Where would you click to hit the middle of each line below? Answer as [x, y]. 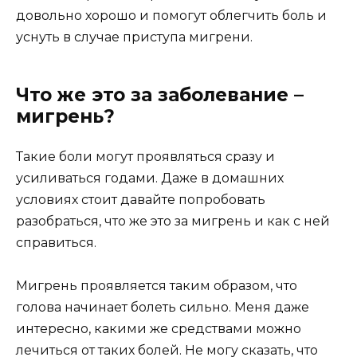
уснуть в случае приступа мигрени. [134, 37]
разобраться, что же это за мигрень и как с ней [173, 221]
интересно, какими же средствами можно [159, 329]
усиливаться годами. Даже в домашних [150, 178]
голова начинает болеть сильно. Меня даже [163, 308]
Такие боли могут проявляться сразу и [145, 156]
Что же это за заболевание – [160, 94]
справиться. [56, 242]
